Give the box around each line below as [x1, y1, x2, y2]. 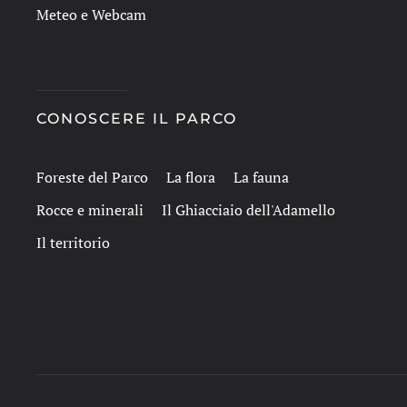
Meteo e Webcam [36, 5, 146, 25]
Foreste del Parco [36, 167, 148, 187]
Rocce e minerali [36, 200, 144, 220]
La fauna [233, 167, 289, 187]
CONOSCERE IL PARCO [36, 110, 237, 127]
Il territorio [36, 233, 110, 253]
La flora [166, 167, 215, 187]
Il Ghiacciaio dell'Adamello [162, 200, 335, 220]
